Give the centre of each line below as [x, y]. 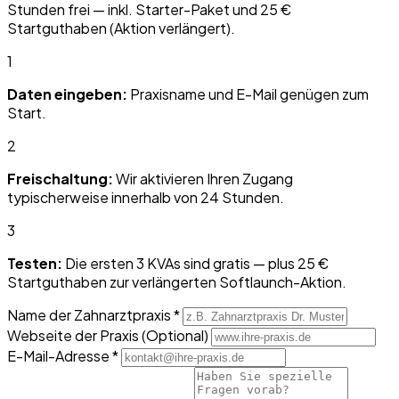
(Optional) [175, 335]
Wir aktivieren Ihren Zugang [203, 178]
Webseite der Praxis [74, 335]
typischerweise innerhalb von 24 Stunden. [146, 197]
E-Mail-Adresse [60, 355]
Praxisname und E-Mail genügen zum [248, 94]
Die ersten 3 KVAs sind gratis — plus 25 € [195, 263]
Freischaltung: [60, 178]
